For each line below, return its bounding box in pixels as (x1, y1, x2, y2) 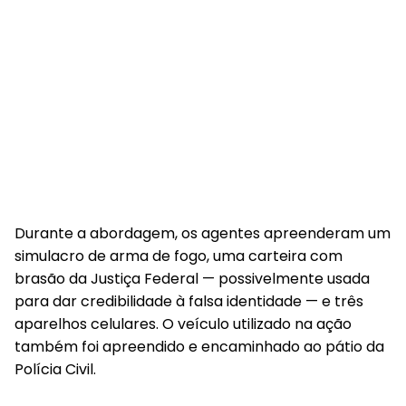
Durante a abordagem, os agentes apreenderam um (14, 223, 391, 244)
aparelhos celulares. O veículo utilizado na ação (14, 314, 352, 334)
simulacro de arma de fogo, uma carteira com (14, 246, 343, 266)
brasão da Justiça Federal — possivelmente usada (14, 268, 370, 289)
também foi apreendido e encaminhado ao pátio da (14, 336, 384, 357)
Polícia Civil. (14, 359, 96, 380)
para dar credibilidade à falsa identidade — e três (14, 291, 363, 312)
